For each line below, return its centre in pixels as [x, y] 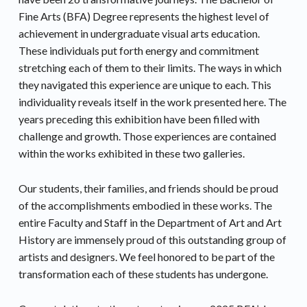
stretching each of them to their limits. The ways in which [150, 68]
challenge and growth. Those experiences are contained [147, 136]
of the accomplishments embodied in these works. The [145, 206]
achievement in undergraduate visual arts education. [139, 34]
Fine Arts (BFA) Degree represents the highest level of [144, 16]
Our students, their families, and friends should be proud [148, 188]
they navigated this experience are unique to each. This [145, 85]
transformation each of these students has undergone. [143, 274]
